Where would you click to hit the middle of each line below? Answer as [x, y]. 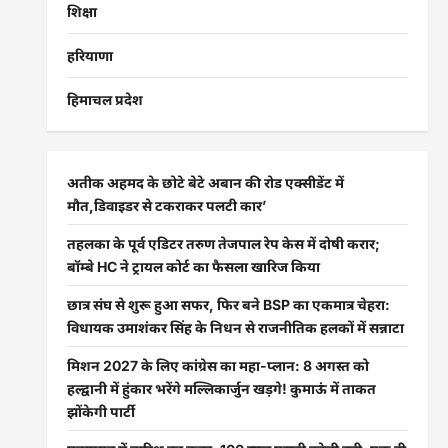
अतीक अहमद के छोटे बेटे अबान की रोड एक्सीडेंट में [205, 182]
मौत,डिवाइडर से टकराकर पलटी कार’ [166, 205]
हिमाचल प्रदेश [104, 99]
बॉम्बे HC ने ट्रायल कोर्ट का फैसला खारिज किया [193, 266]
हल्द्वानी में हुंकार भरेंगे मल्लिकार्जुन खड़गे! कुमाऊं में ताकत [221, 388]
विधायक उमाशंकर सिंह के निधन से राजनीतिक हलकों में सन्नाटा [235, 327]
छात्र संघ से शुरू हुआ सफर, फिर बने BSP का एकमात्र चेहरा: [228, 304]
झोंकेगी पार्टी [100, 411]
